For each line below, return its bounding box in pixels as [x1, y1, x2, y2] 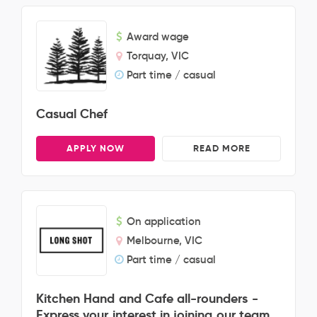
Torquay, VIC [127, 49, 189, 62]
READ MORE [192, 142, 250, 154]
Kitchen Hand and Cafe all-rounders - [36, 290, 258, 306]
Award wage [127, 30, 189, 43]
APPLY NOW [67, 142, 125, 154]
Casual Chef [36, 105, 108, 122]
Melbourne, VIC [127, 234, 202, 247]
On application [127, 214, 201, 228]
